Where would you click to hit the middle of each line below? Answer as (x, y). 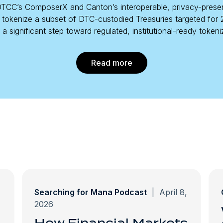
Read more (111, 63)
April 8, (172, 192)
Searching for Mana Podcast (91, 192)
